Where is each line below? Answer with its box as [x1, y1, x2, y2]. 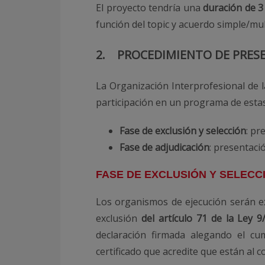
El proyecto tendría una [96, 1, 203, 14]
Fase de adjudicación [119, 141, 209, 154]
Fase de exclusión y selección [119, 124, 246, 137]
